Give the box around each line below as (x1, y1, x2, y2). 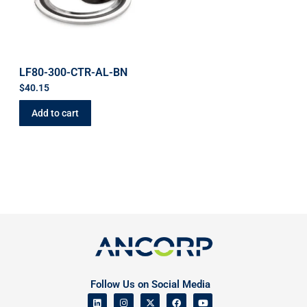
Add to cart (32, 107, 79, 119)
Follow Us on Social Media (90, 278, 210, 291)
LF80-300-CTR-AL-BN (19, 65, 128, 79)
